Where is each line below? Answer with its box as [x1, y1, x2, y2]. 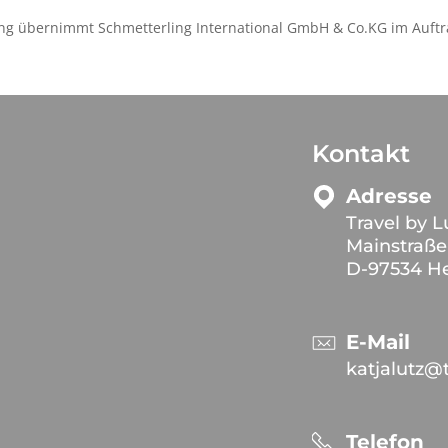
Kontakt [311, 138, 410, 168]
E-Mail [345, 329, 410, 354]
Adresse [345, 183, 432, 208]
